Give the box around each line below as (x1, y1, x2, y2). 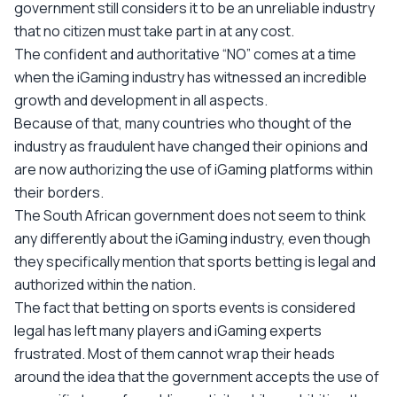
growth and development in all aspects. (14, 90, 268, 110)
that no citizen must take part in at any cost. (14, 20, 294, 41)
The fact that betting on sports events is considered (14, 297, 355, 317)
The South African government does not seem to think (14, 205, 366, 225)
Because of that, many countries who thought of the (14, 113, 352, 133)
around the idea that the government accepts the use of (14, 366, 379, 386)
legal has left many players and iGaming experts (14, 320, 322, 340)
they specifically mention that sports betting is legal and (14, 251, 376, 271)
